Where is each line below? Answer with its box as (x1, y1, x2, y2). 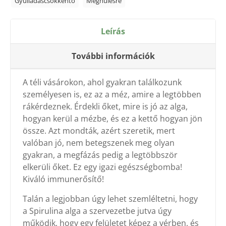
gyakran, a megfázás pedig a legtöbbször (22, 149, 178, 161)
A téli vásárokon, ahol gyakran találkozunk (22, 77, 182, 88)
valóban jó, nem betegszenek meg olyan (22, 137, 175, 149)
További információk (71, 50, 155, 62)
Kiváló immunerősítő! (22, 174, 104, 185)
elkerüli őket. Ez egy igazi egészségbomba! (22, 161, 182, 173)
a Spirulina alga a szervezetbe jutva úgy (22, 205, 172, 217)
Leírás (101, 26, 125, 37)
